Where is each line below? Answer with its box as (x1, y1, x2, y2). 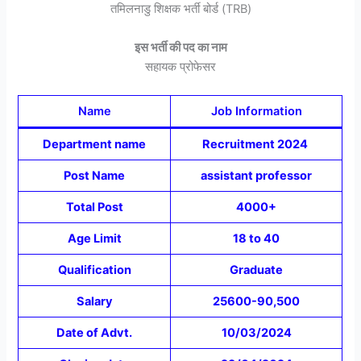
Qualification (57, 262, 131, 277)
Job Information (210, 103, 302, 118)
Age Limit (67, 230, 122, 246)
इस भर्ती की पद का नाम (134, 39, 227, 55)
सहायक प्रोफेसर (145, 59, 216, 74)
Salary (76, 293, 113, 309)
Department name (43, 136, 147, 151)
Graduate (230, 262, 284, 277)
